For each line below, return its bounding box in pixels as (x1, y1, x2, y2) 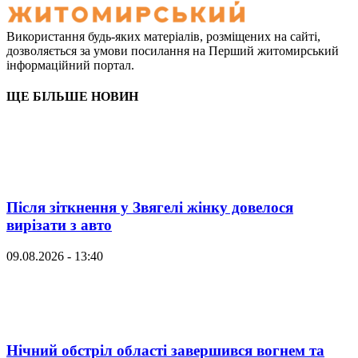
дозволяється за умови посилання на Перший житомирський (6, 44, 339, 58)
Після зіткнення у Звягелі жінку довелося (6, 199, 293, 217)
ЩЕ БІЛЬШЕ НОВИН (6, 89, 138, 104)
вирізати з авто (6, 217, 112, 234)
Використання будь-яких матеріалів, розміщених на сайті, (6, 30, 320, 44)
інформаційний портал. (6, 58, 134, 73)
